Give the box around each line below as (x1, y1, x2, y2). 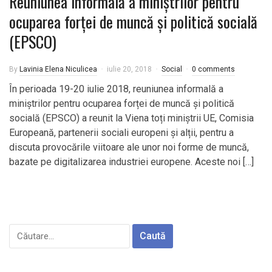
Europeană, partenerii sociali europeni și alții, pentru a (9, 127, 234, 138)
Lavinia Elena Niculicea (19, 65, 97, 73)
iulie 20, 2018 (107, 65, 152, 73)
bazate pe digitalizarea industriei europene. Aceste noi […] (9, 156, 254, 168)
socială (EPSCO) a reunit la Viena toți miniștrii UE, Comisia (9, 112, 254, 124)
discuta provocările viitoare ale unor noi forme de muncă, (9, 141, 249, 153)
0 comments (192, 65, 235, 73)
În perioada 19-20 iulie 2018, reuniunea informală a (9, 83, 223, 95)
